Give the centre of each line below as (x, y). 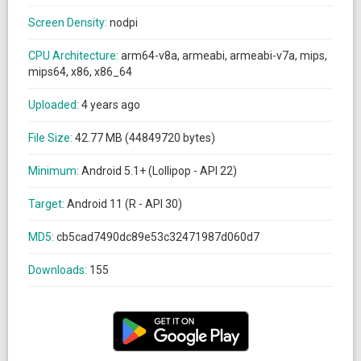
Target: (48, 204)
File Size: (52, 138)
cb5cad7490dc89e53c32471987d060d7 (158, 237)
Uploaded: (55, 105)
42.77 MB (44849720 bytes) (145, 138)
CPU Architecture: (75, 56)
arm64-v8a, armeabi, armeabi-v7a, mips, (224, 56)
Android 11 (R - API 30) (124, 204)
